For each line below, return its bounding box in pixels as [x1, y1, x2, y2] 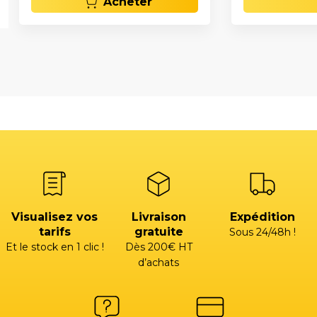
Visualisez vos [11, 209, 98, 224]
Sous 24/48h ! [229, 225, 296, 238]
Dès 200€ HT [125, 240, 192, 253]
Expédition [229, 209, 295, 224]
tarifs [38, 224, 71, 238]
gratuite [134, 224, 183, 238]
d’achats [138, 255, 179, 269]
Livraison [131, 209, 186, 224]
